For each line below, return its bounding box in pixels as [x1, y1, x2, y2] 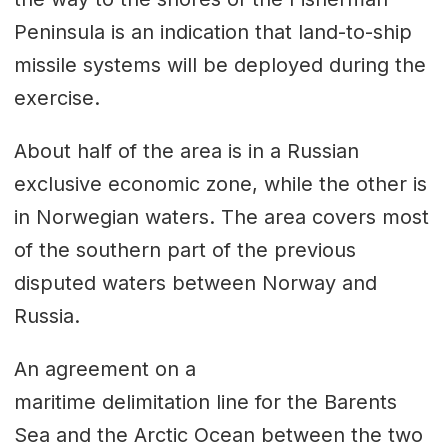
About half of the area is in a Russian [13, 138, 359, 163]
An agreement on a [13, 356, 196, 381]
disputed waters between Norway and [13, 270, 377, 295]
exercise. [13, 85, 106, 110]
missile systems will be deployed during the [13, 52, 426, 77]
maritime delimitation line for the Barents [13, 389, 397, 414]
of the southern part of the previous [13, 237, 356, 262]
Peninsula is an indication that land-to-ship [13, 19, 412, 44]
